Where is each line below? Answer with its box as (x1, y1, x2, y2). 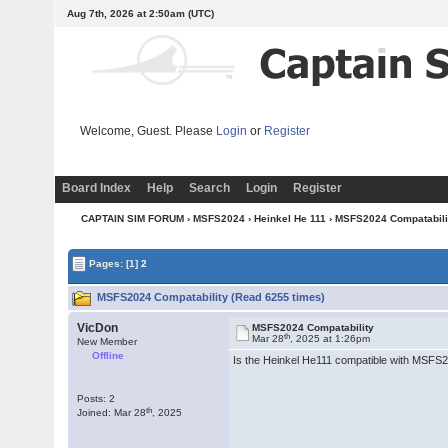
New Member (77, 336, 138, 347)
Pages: (86, 257, 127, 269)
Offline (92, 350, 125, 361)
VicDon (77, 321, 119, 335)
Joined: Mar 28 (77, 407, 147, 418)
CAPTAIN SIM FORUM (81, 213, 184, 224)
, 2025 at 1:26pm (290, 333, 371, 344)
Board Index (62, 181, 131, 195)
